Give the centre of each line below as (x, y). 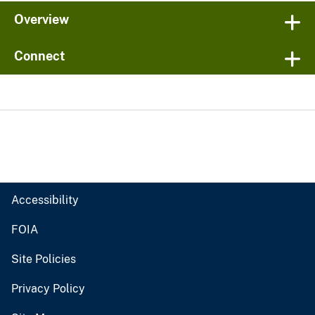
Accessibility (45, 200)
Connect (40, 56)
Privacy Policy (48, 289)
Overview (41, 20)
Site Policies (44, 259)
